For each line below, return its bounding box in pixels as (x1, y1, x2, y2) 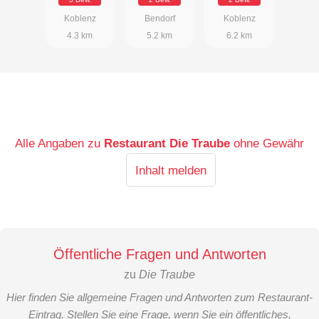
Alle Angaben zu (15, 136, 105, 151)
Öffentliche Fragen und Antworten (53, 246, 266, 263)
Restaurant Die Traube (104, 136, 231, 151)
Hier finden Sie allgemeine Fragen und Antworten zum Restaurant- (6, 291, 313, 304)
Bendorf (144, 14, 175, 24)
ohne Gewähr (233, 136, 304, 151)
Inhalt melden (135, 163, 206, 178)
